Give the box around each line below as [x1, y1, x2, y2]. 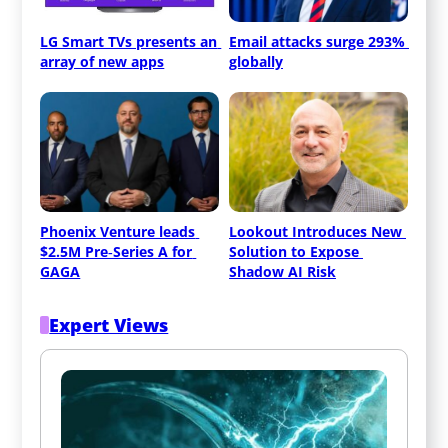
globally [229, 51, 283, 71]
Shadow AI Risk [229, 261, 336, 281]
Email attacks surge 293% [229, 31, 405, 51]
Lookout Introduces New [229, 221, 402, 241]
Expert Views [49, 312, 169, 337]
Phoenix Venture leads [40, 221, 196, 241]
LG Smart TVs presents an [40, 31, 218, 51]
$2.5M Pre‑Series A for [40, 241, 193, 261]
